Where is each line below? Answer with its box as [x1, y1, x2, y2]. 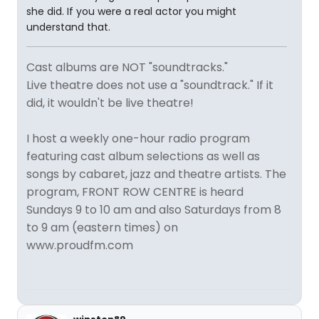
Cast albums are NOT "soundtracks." [26, 59, 228, 75]
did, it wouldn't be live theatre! [26, 95, 194, 111]
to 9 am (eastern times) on [26, 219, 178, 236]
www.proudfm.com [26, 237, 133, 253]
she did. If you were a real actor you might [26, 4, 236, 19]
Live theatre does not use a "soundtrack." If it [26, 77, 273, 93]
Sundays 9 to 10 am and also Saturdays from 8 [26, 202, 281, 218]
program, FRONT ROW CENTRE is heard [26, 184, 244, 200]
